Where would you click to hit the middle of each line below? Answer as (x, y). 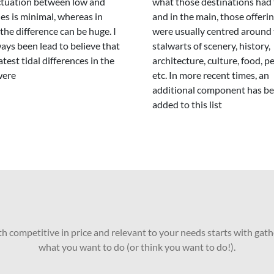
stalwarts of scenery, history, (211, 46)
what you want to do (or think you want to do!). (137, 247)
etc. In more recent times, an (211, 75)
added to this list (187, 104)
